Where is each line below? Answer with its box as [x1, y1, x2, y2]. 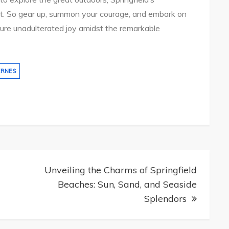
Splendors [144, 193, 187, 205]
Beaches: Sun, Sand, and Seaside [58, 178, 197, 191]
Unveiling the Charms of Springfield [44, 164, 197, 176]
